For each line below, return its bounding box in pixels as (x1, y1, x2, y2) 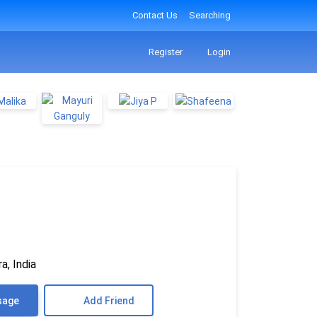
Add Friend (83, 294, 134, 306)
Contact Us (132, 10, 178, 21)
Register (146, 46, 183, 57)
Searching (189, 10, 231, 21)
